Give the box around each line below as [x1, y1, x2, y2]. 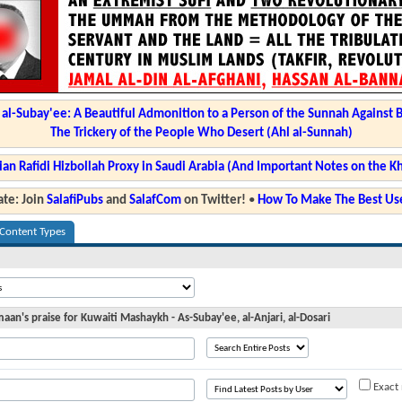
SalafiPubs [46, 194, 103, 207]
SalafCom [128, 194, 181, 207]
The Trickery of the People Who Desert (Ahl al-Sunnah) [49, 127, 353, 140]
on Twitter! [180, 194, 246, 207]
